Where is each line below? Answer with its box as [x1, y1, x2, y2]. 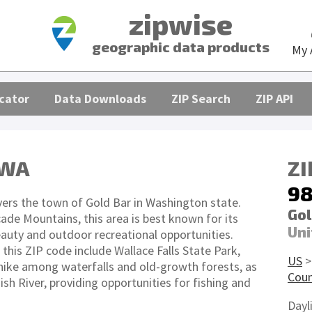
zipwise [129, 7, 233, 40]
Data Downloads [54, 91, 146, 107]
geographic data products [92, 38, 270, 55]
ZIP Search [171, 91, 231, 107]
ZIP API [256, 91, 293, 107]
